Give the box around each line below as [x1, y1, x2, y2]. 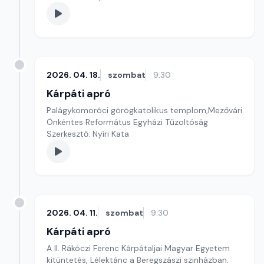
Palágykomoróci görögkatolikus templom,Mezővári [47, 105, 242, 115]
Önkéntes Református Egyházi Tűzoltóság [47, 117, 208, 127]
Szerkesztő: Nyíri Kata [47, 128, 129, 139]
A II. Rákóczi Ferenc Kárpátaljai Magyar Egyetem [47, 243, 230, 253]
